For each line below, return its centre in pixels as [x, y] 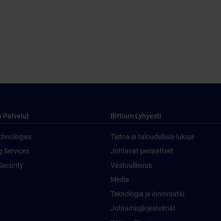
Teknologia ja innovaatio [147, 194]
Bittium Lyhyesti [136, 116]
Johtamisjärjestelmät [143, 208]
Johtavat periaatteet [142, 151]
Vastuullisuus [131, 165]
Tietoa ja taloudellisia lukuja [152, 137]
